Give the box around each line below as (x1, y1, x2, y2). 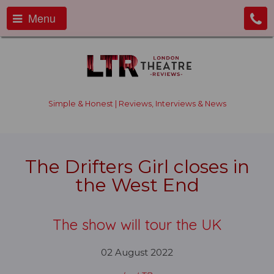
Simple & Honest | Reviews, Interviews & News (48, 99, 226, 108)
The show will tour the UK (52, 215, 222, 234)
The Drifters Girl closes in (24, 155, 250, 178)
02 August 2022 (101, 246, 173, 258)
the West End (75, 174, 199, 196)
